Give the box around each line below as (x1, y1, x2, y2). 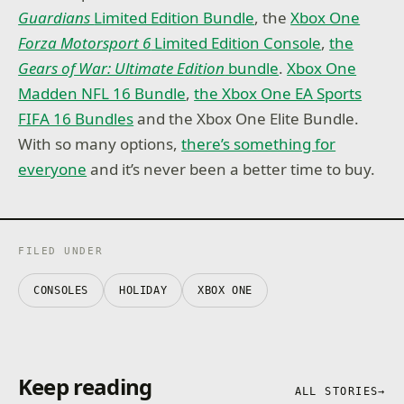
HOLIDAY (118, 284, 168, 298)
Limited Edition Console (151, 32, 322, 53)
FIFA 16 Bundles (18, 107, 134, 129)
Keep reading (18, 372, 152, 402)
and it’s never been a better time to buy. (87, 158, 380, 179)
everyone (18, 158, 87, 179)
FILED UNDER (18, 245, 104, 258)
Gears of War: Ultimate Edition (18, 57, 225, 78)
